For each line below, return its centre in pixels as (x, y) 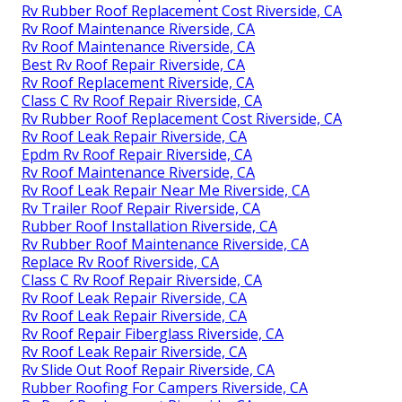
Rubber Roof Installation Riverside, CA (149, 227)
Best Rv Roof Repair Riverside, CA (133, 65)
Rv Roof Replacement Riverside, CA (138, 83)
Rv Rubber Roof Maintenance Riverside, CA (165, 245)
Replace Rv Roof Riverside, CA (120, 262)
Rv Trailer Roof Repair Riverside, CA (141, 209)
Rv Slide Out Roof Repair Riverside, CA (148, 370)
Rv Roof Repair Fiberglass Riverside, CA (153, 334)
